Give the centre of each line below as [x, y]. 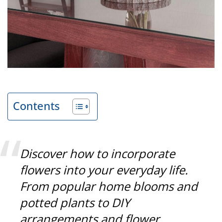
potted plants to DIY [75, 202]
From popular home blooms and [109, 186]
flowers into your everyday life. [104, 169]
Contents [36, 106]
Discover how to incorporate [98, 153]
